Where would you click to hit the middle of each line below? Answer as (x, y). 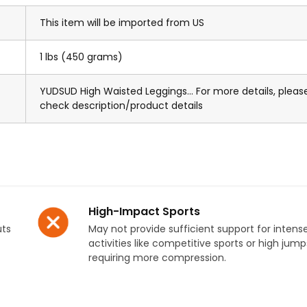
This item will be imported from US (122, 23)
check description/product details (121, 106)
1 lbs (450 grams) (81, 57)
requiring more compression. (158, 258)
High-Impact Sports (145, 212)
